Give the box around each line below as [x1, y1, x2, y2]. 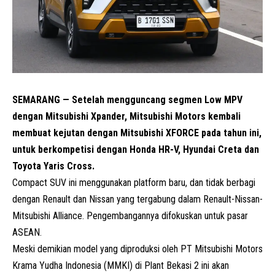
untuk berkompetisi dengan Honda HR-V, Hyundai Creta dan [12, 143, 259, 155]
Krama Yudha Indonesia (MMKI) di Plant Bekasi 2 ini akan [12, 259, 229, 271]
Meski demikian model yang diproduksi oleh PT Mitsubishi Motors [12, 242, 263, 255]
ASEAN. [12, 226, 42, 238]
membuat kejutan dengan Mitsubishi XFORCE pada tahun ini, [12, 126, 261, 139]
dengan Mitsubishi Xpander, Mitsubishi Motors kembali [12, 110, 241, 122]
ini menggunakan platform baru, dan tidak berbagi [66, 176, 255, 188]
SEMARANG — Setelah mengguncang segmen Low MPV [12, 93, 242, 106]
